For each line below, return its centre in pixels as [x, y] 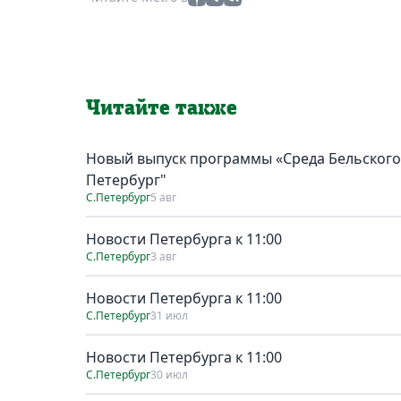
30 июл [169, 374]
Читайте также [162, 108]
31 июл [169, 315]
